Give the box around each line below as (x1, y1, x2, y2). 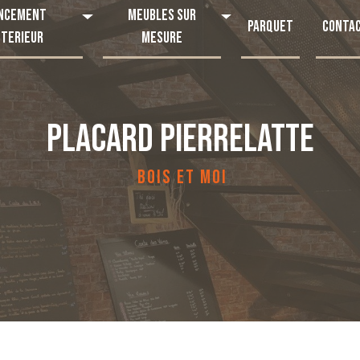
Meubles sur (127, 6, 196, 25)
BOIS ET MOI (137, 166, 227, 189)
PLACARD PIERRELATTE (46, 117, 314, 162)
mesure (141, 28, 182, 47)
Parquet (247, 17, 294, 36)
